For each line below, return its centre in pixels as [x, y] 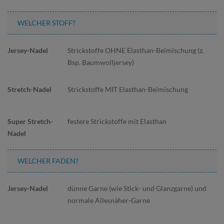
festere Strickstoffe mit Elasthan [117, 121]
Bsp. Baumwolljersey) [101, 62]
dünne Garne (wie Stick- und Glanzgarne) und [137, 188]
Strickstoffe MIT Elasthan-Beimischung [128, 89]
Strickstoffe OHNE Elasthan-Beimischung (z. [136, 50]
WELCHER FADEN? [48, 161]
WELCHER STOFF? [46, 23]
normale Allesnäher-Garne [109, 200]
